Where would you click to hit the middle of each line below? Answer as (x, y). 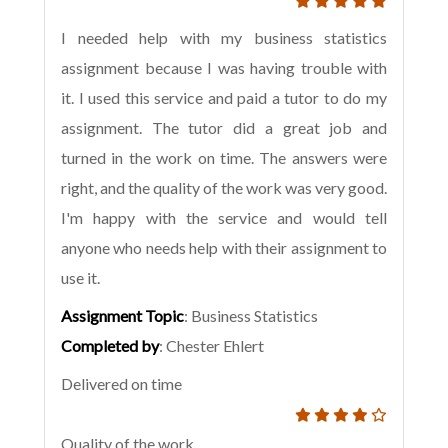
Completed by (110, 346)
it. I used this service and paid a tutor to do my (224, 98)
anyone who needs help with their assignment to (224, 248)
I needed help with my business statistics (224, 38)
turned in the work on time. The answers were (224, 158)
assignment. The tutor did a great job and (224, 128)
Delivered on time (121, 384)
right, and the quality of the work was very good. (224, 188)
